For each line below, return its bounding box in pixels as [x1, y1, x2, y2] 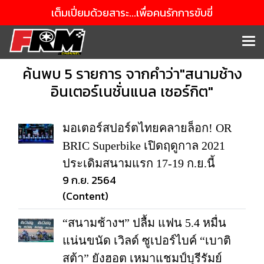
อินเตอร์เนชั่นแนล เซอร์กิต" [51, 80, 213, 103]
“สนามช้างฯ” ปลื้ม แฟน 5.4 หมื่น [62, 216, 226, 229]
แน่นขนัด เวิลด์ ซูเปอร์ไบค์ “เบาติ [62, 234, 231, 247]
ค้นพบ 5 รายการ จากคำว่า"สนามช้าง [22, 62, 242, 85]
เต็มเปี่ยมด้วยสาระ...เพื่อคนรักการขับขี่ [51, 5, 213, 21]
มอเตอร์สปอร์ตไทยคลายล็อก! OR [62, 121, 232, 134]
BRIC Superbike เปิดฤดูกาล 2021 [62, 139, 225, 152]
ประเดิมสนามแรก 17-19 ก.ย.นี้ [62, 157, 215, 170]
